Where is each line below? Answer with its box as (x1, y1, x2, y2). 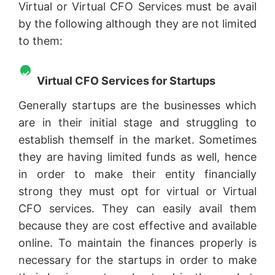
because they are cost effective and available (18, 219, 257, 232)
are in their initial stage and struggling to (18, 115, 257, 129)
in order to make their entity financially (18, 167, 257, 180)
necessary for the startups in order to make (18, 253, 257, 266)
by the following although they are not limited (18, 17, 257, 30)
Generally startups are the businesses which (18, 98, 257, 112)
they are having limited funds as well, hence (18, 150, 257, 163)
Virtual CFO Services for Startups (37, 74, 215, 87)
